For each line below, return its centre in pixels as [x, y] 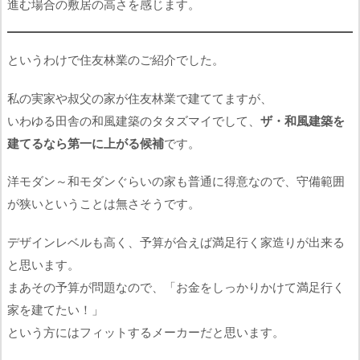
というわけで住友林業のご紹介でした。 [116, 60]
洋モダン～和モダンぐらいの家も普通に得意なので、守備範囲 [176, 181]
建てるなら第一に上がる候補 [86, 143]
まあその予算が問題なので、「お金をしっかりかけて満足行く [176, 286]
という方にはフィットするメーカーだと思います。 [146, 331]
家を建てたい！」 [55, 309]
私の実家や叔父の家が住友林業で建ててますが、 [140, 98]
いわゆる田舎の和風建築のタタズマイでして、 [134, 120]
